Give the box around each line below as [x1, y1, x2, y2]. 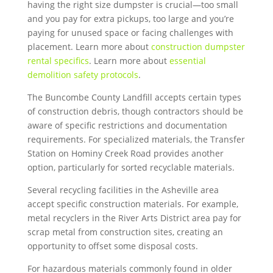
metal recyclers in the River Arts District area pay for [27, 212, 241, 224]
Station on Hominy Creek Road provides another [27, 147, 224, 159]
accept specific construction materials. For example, [27, 198, 238, 210]
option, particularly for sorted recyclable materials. [27, 161, 235, 173]
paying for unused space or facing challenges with [27, 27, 233, 38]
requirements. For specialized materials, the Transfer [27, 133, 245, 145]
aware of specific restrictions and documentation [27, 119, 227, 131]
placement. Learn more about [27, 41, 151, 52]
